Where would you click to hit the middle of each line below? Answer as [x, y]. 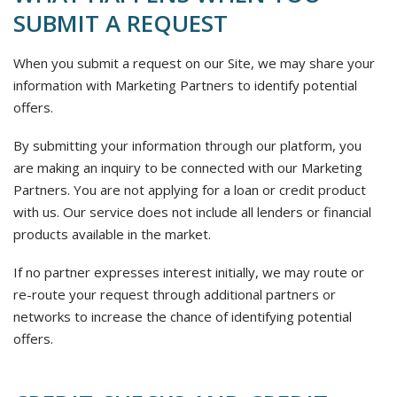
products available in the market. [112, 234]
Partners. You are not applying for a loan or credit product [190, 190]
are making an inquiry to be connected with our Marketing [188, 167]
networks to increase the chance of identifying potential [183, 316]
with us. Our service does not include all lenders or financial [192, 212]
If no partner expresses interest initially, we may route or [189, 272]
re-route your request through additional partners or [175, 294]
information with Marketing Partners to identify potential [185, 85]
